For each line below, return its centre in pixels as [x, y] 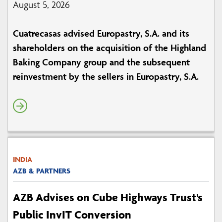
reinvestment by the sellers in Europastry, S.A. [106, 77]
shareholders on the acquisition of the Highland [110, 48]
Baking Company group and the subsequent [101, 62]
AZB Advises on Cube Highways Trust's [108, 197]
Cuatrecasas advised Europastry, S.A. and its [101, 33]
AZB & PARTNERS [42, 171]
